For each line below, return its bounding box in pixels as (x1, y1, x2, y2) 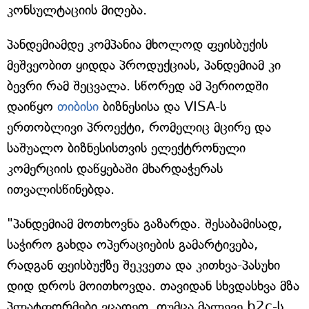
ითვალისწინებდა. (7, 181, 114, 197)
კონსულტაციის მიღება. (7, 2, 147, 18)
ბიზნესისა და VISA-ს (99, 99, 226, 114)
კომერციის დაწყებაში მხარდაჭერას (7, 161, 223, 177)
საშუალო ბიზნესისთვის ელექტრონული (7, 140, 246, 156)
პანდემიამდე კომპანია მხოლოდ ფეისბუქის (7, 37, 268, 52)
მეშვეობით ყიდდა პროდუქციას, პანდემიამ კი (7, 57, 281, 73)
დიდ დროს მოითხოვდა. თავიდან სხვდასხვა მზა (7, 278, 299, 294)
